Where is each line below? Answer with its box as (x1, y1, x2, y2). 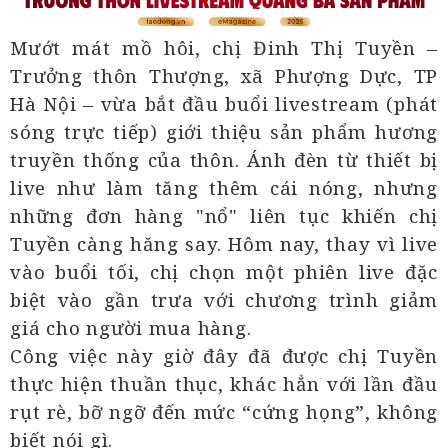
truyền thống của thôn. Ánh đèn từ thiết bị (10, 147, 438, 173)
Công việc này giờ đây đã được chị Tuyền (10, 343, 438, 369)
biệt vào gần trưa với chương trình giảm (10, 287, 438, 313)
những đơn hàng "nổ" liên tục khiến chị (10, 203, 438, 229)
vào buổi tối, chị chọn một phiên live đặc (10, 259, 438, 285)
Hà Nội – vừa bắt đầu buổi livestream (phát (10, 91, 438, 117)
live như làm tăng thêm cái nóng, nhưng (10, 175, 438, 201)
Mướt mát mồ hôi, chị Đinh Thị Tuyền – (10, 35, 438, 61)
